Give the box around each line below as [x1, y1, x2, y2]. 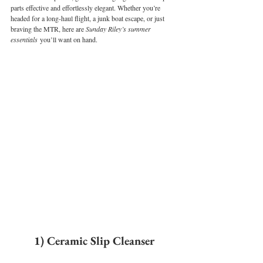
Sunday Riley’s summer [86, 24, 153, 33]
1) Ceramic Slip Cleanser [33, 233, 154, 248]
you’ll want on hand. [38, 35, 97, 44]
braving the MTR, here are [11, 24, 86, 33]
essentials [11, 35, 38, 44]
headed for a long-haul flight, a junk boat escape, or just [11, 14, 166, 23]
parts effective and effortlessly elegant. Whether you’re [11, 3, 162, 12]
